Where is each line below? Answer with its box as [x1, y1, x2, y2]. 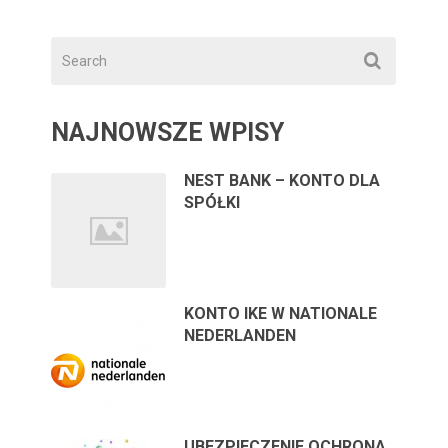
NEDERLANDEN [184, 325, 297, 345]
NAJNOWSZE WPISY [51, 117, 285, 147]
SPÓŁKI [184, 192, 241, 212]
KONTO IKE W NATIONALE [184, 303, 378, 323]
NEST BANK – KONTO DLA [184, 170, 381, 190]
